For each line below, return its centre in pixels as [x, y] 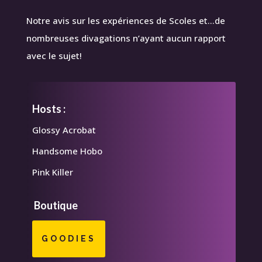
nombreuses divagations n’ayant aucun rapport [126, 38]
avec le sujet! [54, 55]
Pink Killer [52, 172]
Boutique [55, 205]
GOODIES [68, 238]
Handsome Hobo [67, 151]
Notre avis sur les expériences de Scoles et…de [125, 20]
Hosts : [49, 108]
